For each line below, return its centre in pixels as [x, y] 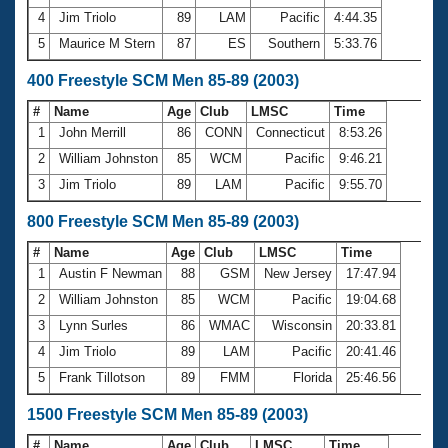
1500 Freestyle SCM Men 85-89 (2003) [167, 414]
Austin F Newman [110, 273]
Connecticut [290, 132]
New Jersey [298, 273]
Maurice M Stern [107, 43]
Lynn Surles [93, 325]
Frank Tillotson [102, 377]
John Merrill [92, 132]
